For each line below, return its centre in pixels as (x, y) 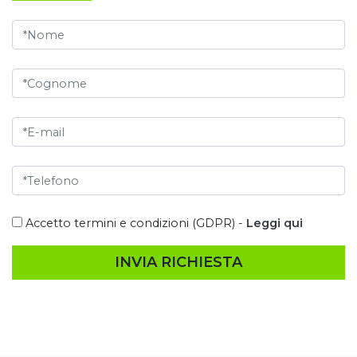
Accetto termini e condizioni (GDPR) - (136, 224)
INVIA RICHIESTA (178, 263)
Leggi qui (275, 224)
